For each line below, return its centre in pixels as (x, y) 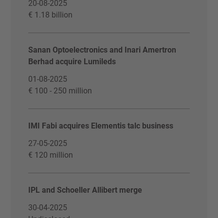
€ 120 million (51, 155)
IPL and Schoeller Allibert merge (85, 190)
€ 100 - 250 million (60, 91)
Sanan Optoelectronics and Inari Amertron (102, 50)
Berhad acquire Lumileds (72, 62)
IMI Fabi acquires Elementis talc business (101, 126)
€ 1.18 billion (51, 15)
